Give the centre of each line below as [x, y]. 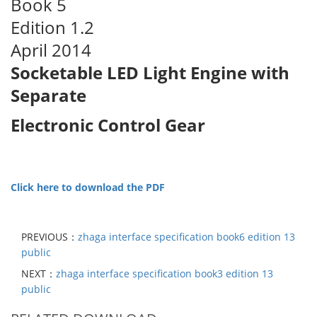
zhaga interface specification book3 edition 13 [165, 273]
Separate [48, 95]
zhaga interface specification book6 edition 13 [186, 236]
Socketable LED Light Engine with [150, 72]
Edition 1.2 [52, 27]
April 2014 [51, 50]
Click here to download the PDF [88, 187]
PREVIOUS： [50, 236]
